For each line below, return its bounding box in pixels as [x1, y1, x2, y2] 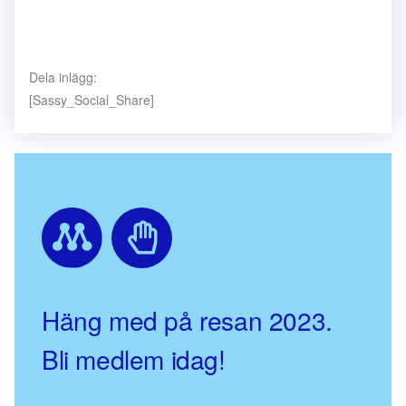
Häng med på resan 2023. [42, 302, 333, 338]
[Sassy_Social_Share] [29, 91, 154, 109]
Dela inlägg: [29, 68, 97, 86]
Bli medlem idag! [42, 341, 226, 377]
